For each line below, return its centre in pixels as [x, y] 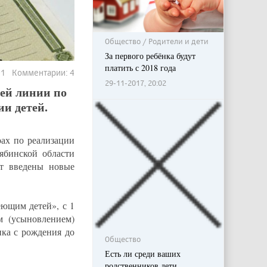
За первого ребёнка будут [150, 56]
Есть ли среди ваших [142, 254]
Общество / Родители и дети [156, 41]
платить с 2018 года [140, 68]
